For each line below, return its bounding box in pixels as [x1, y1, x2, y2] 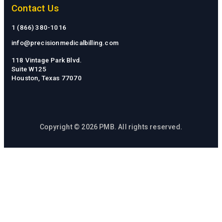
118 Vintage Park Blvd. [11, 56, 82, 64]
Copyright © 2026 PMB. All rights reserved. [40, 122, 182, 131]
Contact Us [11, 2, 59, 14]
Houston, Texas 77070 [11, 74, 82, 82]
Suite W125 [11, 65, 47, 73]
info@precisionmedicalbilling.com [11, 39, 118, 47]
